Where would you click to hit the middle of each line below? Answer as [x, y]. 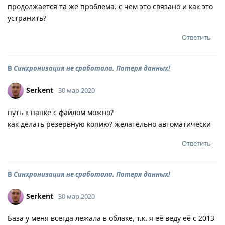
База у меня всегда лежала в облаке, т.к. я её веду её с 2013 [111, 218]
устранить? [27, 18]
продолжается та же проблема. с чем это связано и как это [110, 6]
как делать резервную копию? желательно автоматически [109, 124]
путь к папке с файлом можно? [61, 112]
